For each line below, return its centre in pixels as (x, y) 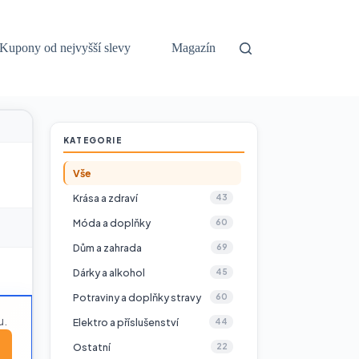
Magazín (193, 48)
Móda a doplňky (112, 222)
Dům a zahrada (107, 247)
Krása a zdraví (105, 198)
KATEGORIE (93, 140)
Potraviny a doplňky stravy (137, 297)
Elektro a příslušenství (126, 322)
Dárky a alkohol (109, 272)
